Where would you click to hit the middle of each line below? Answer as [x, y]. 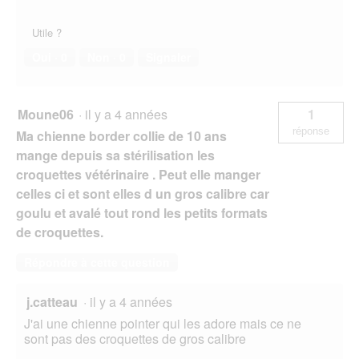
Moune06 [46, 115]
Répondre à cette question [97, 262]
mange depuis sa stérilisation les [115, 155]
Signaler [168, 57]
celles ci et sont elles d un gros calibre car [143, 194]
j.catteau [52, 302]
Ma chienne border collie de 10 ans [121, 136]
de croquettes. [60, 232]
